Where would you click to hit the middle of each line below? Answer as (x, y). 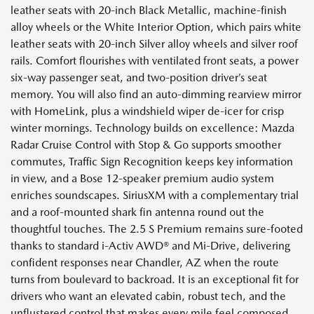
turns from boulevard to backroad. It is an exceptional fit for (155, 280)
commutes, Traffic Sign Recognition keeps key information (152, 162)
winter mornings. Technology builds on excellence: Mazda (152, 128)
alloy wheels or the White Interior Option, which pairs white (156, 27)
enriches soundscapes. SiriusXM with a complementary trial (155, 196)
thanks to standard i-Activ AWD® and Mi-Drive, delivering (150, 246)
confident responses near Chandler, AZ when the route (145, 263)
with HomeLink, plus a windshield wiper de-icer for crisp (147, 111)
